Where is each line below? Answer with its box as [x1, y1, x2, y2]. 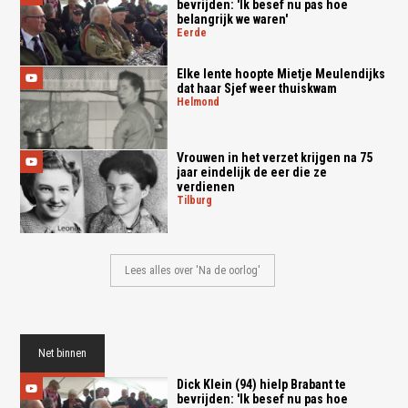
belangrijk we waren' [176, 12, 288, 27]
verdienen [176, 178, 235, 194]
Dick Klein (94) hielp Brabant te [176, 376, 346, 392]
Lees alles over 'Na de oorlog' [125, 263, 261, 277]
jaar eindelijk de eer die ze [176, 164, 327, 179]
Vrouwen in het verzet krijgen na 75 [176, 149, 372, 165]
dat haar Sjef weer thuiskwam [176, 81, 337, 97]
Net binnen [38, 346, 87, 360]
